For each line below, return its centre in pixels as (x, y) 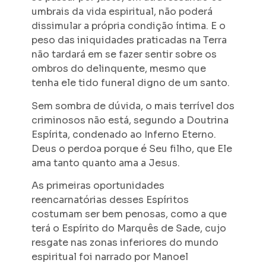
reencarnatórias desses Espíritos (110, 199)
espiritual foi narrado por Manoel (110, 256)
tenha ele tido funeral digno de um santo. (130, 83)
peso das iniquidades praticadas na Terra (129, 40)
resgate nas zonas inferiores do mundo (125, 242)
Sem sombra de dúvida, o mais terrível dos (133, 106)
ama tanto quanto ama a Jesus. (105, 163)
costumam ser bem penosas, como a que (129, 214)
